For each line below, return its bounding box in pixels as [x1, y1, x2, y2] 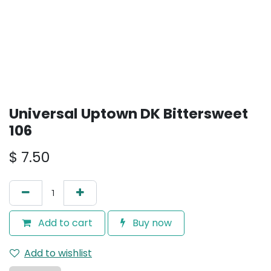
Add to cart [36, 216, 93, 230]
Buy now [130, 216, 172, 230]
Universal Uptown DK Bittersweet [9, 103, 248, 123]
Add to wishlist [24, 246, 92, 260]
